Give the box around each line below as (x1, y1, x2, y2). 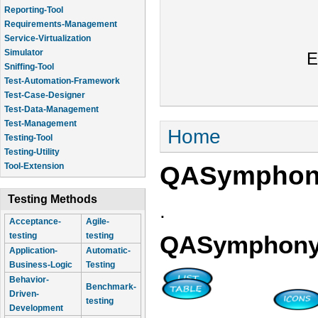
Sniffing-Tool (4, 62, 54, 72)
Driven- (9, 289, 39, 299)
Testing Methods (8, 193, 97, 205)
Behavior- (9, 275, 49, 285)
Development (9, 303, 63, 313)
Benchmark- (86, 282, 136, 292)
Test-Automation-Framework (4, 76, 120, 86)
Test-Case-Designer (4, 90, 85, 100)
